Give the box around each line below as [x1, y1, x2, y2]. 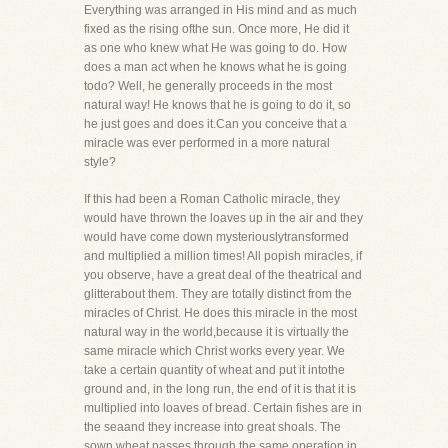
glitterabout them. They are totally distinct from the [84, 287, 352, 301]
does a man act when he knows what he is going [84, 60, 347, 74]
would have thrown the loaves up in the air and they [84, 211, 363, 225]
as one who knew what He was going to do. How [84, 41, 347, 55]
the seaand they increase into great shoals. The [84, 420, 341, 434]
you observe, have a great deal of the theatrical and [84, 268, 362, 282]
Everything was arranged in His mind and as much [84, 3, 357, 17]
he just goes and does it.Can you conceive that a [84, 117, 347, 131]
